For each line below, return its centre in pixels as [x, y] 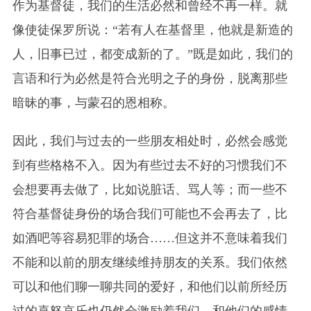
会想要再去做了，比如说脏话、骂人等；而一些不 [150, 189]
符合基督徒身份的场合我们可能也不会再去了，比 [150, 213]
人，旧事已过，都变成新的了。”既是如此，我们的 [152, 54]
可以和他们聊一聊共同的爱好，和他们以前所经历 [150, 286]
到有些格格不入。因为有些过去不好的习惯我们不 [150, 165]
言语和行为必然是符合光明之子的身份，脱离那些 [150, 78]
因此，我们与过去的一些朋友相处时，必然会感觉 [150, 141]
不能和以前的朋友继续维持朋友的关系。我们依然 [150, 262]
